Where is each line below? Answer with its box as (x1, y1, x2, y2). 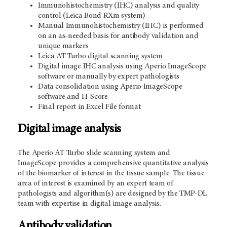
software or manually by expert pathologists (38, 72, 179, 81)
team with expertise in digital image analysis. (18, 200, 161, 208)
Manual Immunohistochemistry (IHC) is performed (38, 22, 204, 30)
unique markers (38, 42, 89, 51)
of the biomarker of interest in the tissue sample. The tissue (18, 169, 205, 178)
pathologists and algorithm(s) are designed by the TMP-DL (18, 190, 207, 198)
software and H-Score (38, 93, 108, 101)
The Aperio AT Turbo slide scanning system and (18, 149, 170, 158)
